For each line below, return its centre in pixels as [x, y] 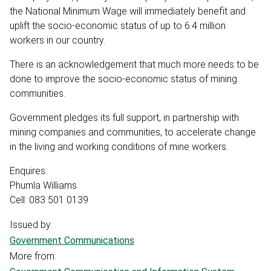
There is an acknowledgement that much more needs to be [134, 64]
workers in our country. [57, 40]
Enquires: [28, 171]
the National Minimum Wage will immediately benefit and [128, 11]
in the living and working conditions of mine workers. [119, 146]
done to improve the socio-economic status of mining [123, 79]
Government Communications [72, 240]
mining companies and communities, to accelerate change [133, 132]
